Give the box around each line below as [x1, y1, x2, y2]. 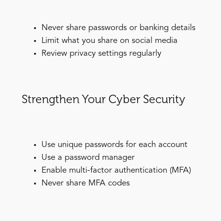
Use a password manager [41, 153, 135, 162]
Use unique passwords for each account [41, 141, 187, 149]
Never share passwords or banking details [41, 24, 195, 33]
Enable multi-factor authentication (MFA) [41, 166, 191, 175]
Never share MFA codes [41, 179, 130, 188]
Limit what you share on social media [41, 37, 178, 45]
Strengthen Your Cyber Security [21, 92, 185, 107]
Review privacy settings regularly [41, 49, 161, 58]
